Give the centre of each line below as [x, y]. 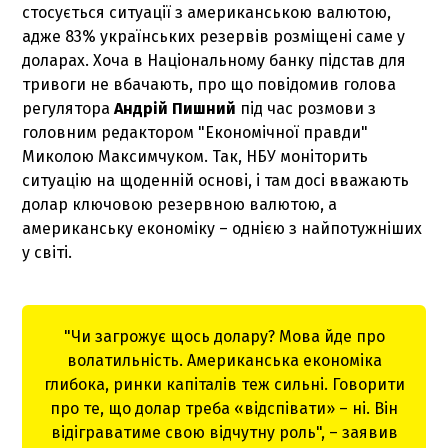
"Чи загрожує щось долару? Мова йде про [224, 337]
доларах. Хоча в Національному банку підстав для [214, 61]
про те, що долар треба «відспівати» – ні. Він [224, 409]
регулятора [68, 109]
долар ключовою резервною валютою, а [180, 205]
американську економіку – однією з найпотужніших [222, 229]
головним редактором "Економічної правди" [195, 133]
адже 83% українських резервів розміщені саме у [214, 37]
